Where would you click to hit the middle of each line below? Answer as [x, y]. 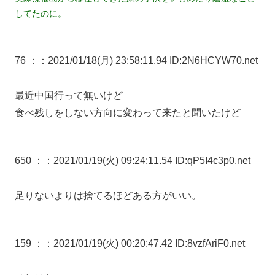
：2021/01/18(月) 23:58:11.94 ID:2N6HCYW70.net [148, 61]
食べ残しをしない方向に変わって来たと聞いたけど [128, 113]
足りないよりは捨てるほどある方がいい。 [108, 195]
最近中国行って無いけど [69, 95]
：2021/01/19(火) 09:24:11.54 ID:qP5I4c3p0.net [147, 161]
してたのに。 [41, 14]
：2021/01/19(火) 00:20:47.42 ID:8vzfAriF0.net [144, 243]
